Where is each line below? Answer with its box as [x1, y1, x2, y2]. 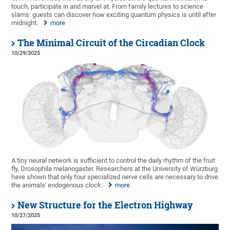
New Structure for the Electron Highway [17, 199, 194, 212]
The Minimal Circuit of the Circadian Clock [17, 36, 205, 49]
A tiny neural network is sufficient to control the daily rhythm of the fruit [11, 157, 216, 165]
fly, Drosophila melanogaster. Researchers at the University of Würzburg [11, 165, 218, 173]
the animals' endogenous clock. [11, 181, 103, 189]
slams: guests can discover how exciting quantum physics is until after [11, 10, 217, 18]
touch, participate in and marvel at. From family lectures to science [11, 2, 204, 10]
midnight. [11, 18, 39, 27]
